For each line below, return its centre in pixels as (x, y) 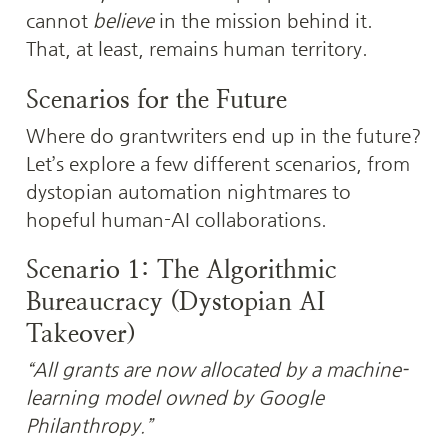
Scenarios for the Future (156, 99)
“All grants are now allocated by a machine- (217, 369)
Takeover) (81, 333)
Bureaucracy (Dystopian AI (175, 301)
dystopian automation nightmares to (188, 191)
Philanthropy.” (89, 425)
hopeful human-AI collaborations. (176, 219)
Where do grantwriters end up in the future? (223, 135)
